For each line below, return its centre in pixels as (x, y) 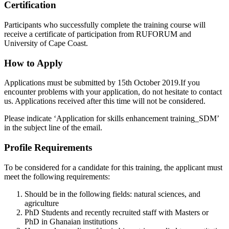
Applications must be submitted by (61, 83)
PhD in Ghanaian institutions (71, 221)
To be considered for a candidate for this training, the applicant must (113, 167)
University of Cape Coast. (46, 43)
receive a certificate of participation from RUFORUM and (98, 34)
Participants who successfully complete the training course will (105, 25)
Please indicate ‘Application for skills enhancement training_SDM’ (111, 119)
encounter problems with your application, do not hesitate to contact (113, 92)
